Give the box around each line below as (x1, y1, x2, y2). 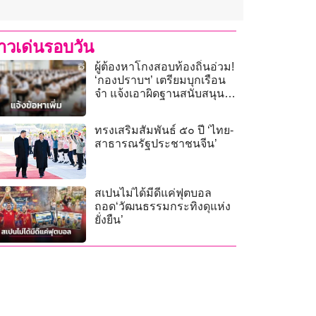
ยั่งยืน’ (95, 214, 124, 226)
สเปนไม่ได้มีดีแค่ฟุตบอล (95, 187, 212, 200)
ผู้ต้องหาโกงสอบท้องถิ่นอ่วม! (95, 61, 235, 73)
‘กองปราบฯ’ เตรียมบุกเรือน (95, 74, 226, 87)
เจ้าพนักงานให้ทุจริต (95, 101, 195, 114)
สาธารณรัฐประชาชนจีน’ (95, 137, 218, 150)
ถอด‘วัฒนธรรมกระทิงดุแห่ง (95, 200, 231, 213)
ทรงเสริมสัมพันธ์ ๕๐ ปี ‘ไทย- (95, 123, 234, 136)
